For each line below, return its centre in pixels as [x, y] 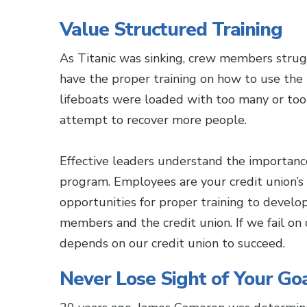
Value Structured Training [171, 29]
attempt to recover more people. [153, 120]
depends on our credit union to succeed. [172, 243]
